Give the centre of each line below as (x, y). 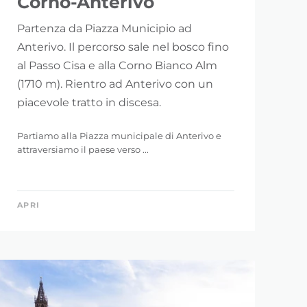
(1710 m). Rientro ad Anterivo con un (115, 84)
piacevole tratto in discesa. (89, 103)
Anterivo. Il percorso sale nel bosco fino (123, 47)
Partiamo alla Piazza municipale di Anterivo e (119, 136)
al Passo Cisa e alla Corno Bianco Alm (117, 66)
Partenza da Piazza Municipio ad (104, 29)
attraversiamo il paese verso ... (83, 150)
